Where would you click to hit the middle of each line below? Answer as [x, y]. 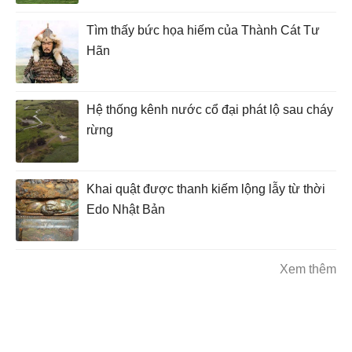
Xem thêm [308, 269]
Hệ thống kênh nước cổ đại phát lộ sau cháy [210, 109]
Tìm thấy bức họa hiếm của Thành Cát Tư [203, 30]
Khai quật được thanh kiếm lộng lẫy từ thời [206, 189]
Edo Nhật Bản [126, 209]
